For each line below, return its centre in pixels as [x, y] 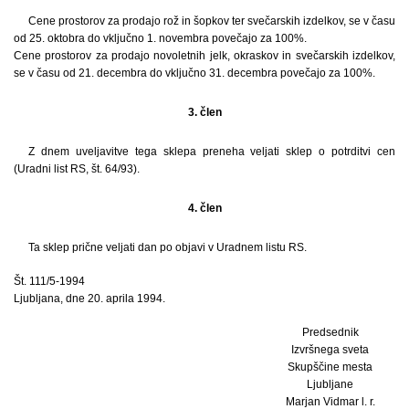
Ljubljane [330, 384]
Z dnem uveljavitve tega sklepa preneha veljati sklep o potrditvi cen [212, 151]
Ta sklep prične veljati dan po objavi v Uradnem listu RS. [168, 247]
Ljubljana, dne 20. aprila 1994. [89, 298]
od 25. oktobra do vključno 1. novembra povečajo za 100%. [160, 38]
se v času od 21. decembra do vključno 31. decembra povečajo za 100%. [194, 73]
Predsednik [330, 332]
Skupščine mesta [330, 367]
